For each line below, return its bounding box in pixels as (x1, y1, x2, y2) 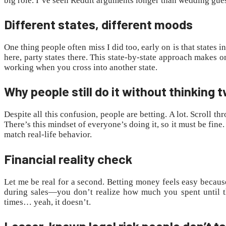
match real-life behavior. (4, 130, 92, 140)
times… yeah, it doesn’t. (4, 197, 91, 207)
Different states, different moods (4, 16, 193, 32)
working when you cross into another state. (4, 63, 157, 73)
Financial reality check (4, 150, 135, 166)
